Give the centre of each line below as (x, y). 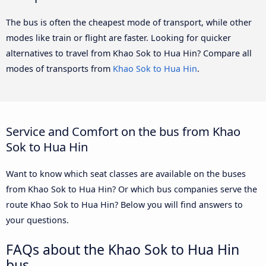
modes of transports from (59, 68)
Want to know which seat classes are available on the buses (126, 174)
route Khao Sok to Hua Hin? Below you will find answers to (124, 205)
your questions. (37, 220)
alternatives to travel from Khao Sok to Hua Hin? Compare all (129, 53)
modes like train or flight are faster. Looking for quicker (118, 37)
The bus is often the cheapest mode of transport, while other (129, 22)
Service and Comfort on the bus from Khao (123, 132)
